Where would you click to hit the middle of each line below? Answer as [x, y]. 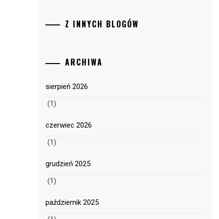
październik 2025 [72, 203]
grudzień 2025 [68, 164]
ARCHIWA [84, 62]
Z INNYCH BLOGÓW [102, 24]
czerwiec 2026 [69, 125]
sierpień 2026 [67, 87]
